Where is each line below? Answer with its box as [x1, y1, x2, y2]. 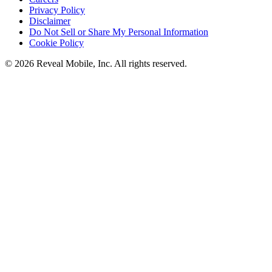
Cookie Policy [29, 37, 84, 48]
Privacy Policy [29, 4, 85, 15]
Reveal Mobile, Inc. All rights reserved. [36, 58, 187, 69]
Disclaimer [29, 15, 70, 26]
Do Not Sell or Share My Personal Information [29, 26, 208, 37]
